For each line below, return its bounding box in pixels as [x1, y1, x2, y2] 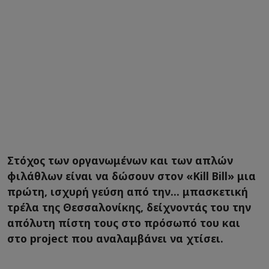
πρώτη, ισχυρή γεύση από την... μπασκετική [7, 184, 248, 199]
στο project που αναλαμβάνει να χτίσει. [7, 231, 223, 246]
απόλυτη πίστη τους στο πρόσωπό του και [7, 216, 240, 231]
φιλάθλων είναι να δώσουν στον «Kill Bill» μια [7, 169, 256, 184]
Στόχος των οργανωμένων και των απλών [7, 153, 233, 168]
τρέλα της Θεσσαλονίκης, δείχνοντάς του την [7, 200, 251, 215]
